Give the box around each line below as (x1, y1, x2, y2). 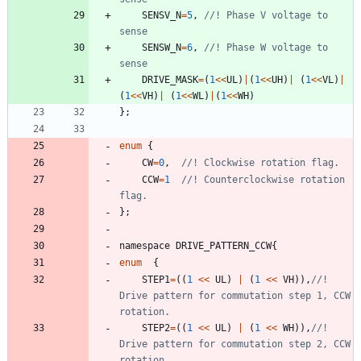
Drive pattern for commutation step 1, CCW (119, 289, 351, 301)
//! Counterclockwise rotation (181, 173, 345, 185)
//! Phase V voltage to (204, 9, 328, 21)
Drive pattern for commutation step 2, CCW (119, 338, 351, 350)
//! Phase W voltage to (204, 41, 328, 53)
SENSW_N (142, 41, 181, 53)
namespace (119, 239, 170, 251)
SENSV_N (142, 9, 181, 21)
